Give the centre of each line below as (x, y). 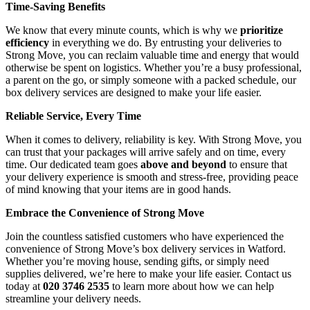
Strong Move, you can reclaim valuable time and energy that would (152, 55)
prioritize (260, 30)
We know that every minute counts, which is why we (121, 30)
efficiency (27, 42)
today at (23, 286)
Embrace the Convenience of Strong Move (105, 212)
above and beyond (183, 164)
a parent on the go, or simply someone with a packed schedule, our (151, 80)
